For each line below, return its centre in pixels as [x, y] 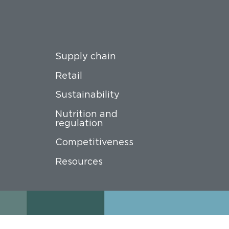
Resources [79, 161]
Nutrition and [87, 113]
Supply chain [86, 56]
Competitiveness [95, 142]
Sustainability [88, 95]
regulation [79, 123]
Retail [69, 75]
